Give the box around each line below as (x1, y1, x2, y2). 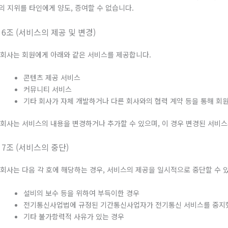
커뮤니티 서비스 (23, 83, 72, 94)
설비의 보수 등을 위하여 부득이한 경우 (23, 187, 139, 198)
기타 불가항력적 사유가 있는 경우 (23, 211, 124, 221)
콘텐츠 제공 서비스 (23, 72, 80, 82)
